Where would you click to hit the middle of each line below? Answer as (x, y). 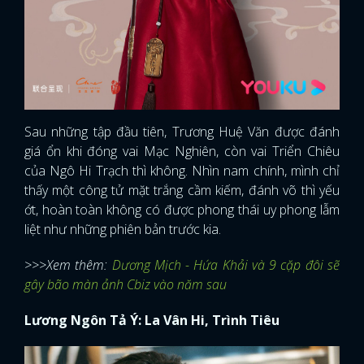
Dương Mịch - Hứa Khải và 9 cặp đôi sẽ (226, 265)
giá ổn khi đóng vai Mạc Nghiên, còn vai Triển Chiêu (182, 152)
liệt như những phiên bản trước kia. (124, 230)
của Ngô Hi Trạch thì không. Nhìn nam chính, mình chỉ (182, 171)
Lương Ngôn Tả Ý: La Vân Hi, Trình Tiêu (152, 321)
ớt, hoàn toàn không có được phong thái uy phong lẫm (182, 210)
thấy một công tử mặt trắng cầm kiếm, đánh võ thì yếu (182, 191)
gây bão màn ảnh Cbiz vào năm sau (127, 285)
